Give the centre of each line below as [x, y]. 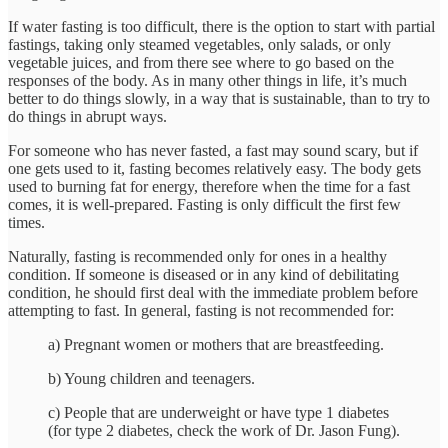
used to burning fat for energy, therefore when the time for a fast [209, 187]
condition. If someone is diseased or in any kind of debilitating [203, 275]
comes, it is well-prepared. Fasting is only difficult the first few [204, 205]
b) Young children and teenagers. [151, 379]
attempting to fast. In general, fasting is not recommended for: [201, 311]
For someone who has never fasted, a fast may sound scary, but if [213, 151]
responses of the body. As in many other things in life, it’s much [207, 81]
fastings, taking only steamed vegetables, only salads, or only [199, 45]
